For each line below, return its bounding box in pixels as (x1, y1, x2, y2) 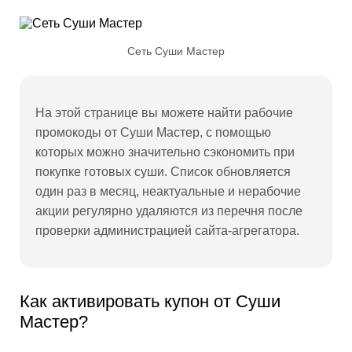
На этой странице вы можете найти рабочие (35, 106, 293, 119)
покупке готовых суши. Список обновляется (35, 165, 291, 178)
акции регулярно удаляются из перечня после (35, 204, 302, 218)
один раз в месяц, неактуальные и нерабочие (35, 185, 301, 198)
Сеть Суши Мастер (127, 45, 225, 57)
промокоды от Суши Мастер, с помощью (35, 126, 271, 139)
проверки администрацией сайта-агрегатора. (35, 224, 299, 237)
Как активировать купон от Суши (20, 291, 280, 311)
